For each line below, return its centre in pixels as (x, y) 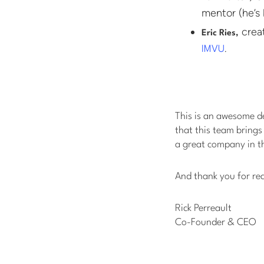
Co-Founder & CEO (216, 223)
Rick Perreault (203, 209)
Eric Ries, (220, 34)
